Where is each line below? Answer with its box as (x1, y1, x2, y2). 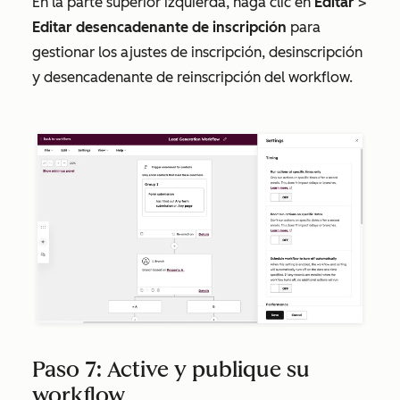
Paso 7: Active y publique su (32, 355, 310, 382)
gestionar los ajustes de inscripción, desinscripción (32, 44, 362, 62)
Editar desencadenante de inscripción (32, 19, 290, 37)
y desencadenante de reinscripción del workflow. (32, 69, 353, 87)
